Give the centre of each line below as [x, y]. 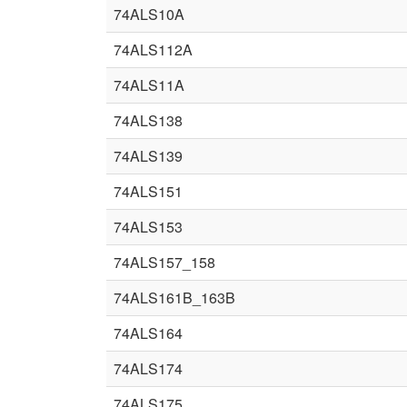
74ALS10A [149, 14]
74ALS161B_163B [174, 298]
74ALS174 [148, 368]
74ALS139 [148, 156]
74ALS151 [148, 191]
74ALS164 [148, 333]
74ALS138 [148, 120]
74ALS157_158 [164, 262]
